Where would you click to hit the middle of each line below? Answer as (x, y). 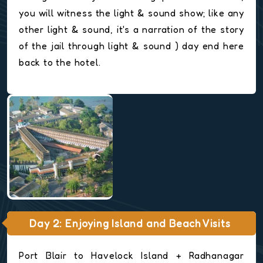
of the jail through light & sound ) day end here (131, 46)
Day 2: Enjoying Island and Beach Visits (130, 224)
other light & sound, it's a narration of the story (131, 30)
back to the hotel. (60, 63)
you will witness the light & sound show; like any (131, 13)
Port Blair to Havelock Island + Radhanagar (131, 256)
